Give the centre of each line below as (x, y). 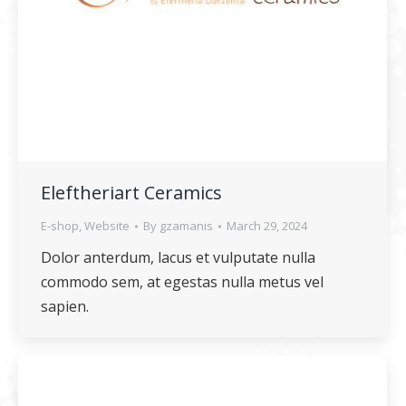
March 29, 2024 (267, 226)
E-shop (60, 226)
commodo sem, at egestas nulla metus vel (182, 282)
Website (107, 226)
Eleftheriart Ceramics (131, 193)
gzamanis (186, 226)
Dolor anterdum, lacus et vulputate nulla (178, 257)
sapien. (65, 306)
